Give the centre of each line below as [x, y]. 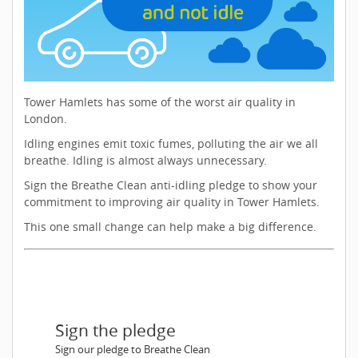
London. [46, 119]
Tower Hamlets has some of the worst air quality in [160, 102]
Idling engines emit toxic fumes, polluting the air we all [171, 144]
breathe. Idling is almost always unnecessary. [147, 161]
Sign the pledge [115, 330]
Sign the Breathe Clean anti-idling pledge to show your [171, 185]
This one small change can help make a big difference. [172, 227]
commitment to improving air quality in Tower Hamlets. [172, 202]
